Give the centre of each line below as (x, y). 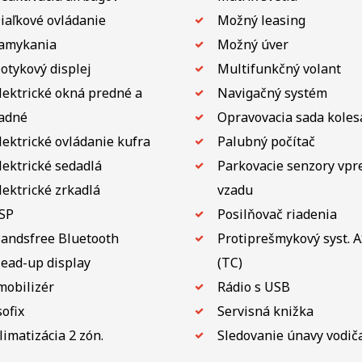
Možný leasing (261, 20)
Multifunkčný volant (279, 68)
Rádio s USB (253, 286)
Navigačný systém (272, 93)
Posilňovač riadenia (277, 214)
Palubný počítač (266, 141)
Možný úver (253, 44)
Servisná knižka (265, 311)
